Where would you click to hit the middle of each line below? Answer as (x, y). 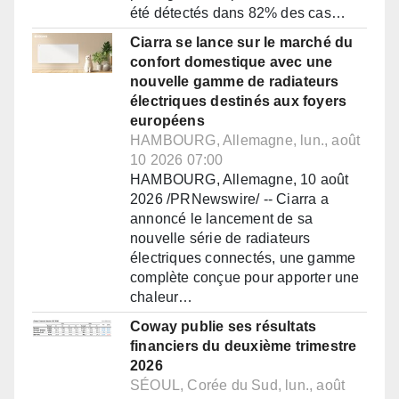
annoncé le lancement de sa (222, 219)
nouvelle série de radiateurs (220, 239)
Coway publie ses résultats (224, 327)
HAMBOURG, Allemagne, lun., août (245, 141)
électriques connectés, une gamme (243, 258)
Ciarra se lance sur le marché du (242, 43)
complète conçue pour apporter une (245, 278)
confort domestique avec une (232, 62)
